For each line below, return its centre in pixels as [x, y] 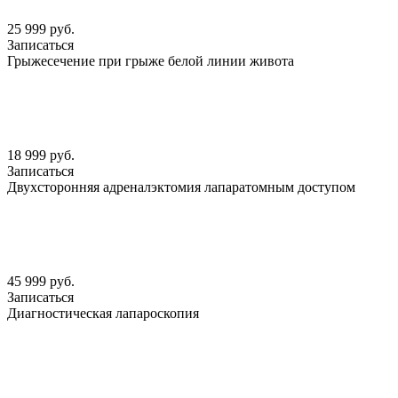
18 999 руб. [41, 155]
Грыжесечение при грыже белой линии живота [151, 61]
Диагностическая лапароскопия [103, 314]
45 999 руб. [41, 282]
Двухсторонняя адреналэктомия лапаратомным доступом [181, 187]
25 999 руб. [41, 29]
